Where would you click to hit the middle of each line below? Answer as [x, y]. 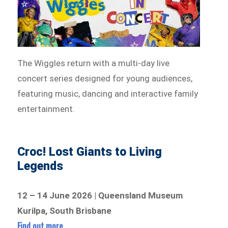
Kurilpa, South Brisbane [65, 211]
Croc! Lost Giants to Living [90, 152]
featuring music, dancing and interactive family [108, 94]
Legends [40, 166]
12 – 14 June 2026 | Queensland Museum [100, 196]
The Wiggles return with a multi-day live [94, 63]
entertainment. [46, 109]
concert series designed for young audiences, [105, 79]
